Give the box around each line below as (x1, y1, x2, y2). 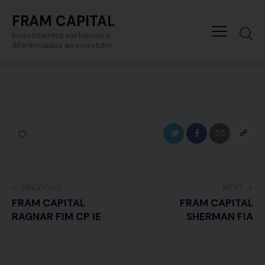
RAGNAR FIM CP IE (12, 209, 101, 223)
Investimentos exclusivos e (12, 30, 111, 40)
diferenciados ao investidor (12, 40, 112, 50)
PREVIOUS (21, 182, 63, 193)
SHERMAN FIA (186, 209, 253, 223)
